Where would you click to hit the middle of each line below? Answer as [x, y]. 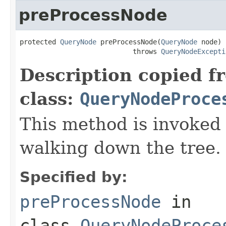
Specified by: [74, 177]
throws [90, 51]
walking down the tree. [120, 148]
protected [40, 42]
